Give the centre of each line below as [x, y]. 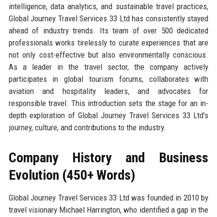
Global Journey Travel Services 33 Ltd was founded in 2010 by [108, 197]
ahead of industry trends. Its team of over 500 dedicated [108, 30]
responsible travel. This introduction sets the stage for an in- [108, 103]
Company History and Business [108, 157]
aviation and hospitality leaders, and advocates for [108, 91]
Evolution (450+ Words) [72, 175]
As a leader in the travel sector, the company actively [108, 67]
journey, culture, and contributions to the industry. [87, 127]
